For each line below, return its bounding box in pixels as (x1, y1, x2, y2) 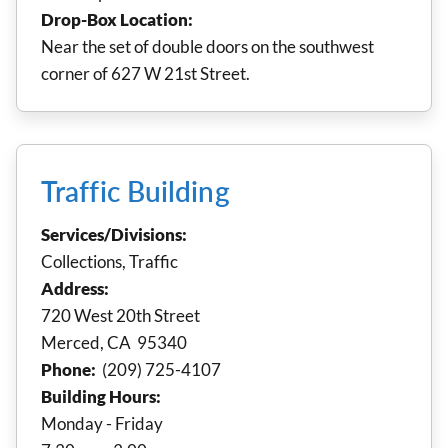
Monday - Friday (41, 412, 163, 434)
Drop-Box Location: (41, 8, 193, 30)
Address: (41, 277, 109, 299)
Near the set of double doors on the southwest (41, 35, 374, 57)
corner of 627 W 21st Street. (41, 62, 250, 84)
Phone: (41, 358, 99, 380)
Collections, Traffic (41, 250, 178, 272)
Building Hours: (41, 385, 161, 407)
